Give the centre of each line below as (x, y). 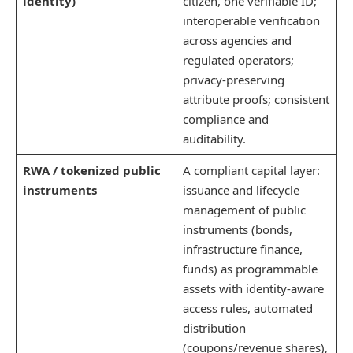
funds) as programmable (250, 269)
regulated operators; (238, 60)
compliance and (225, 119)
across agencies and (237, 41)
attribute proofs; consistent (256, 100)
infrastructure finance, (242, 249)
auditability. (214, 139)
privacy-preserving (233, 80)
